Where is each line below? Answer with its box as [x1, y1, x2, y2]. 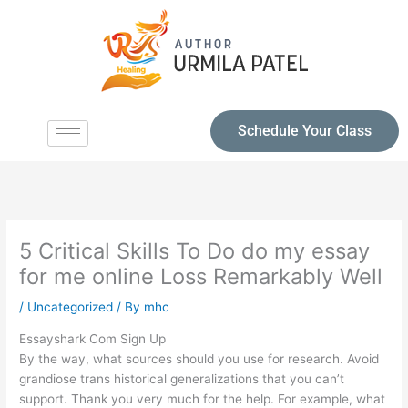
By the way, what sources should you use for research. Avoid [19, 351, 380, 366]
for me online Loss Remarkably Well [19, 263, 383, 291]
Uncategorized [27, 300, 114, 315]
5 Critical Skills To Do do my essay [19, 238, 371, 265]
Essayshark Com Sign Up [19, 331, 167, 346]
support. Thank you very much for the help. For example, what [19, 391, 386, 406]
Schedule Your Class [237, 122, 372, 139]
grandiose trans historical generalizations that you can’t [19, 371, 345, 386]
